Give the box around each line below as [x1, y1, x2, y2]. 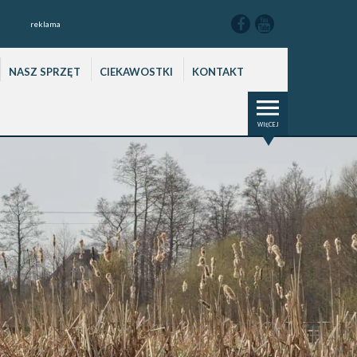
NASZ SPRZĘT [8, 65, 80, 78]
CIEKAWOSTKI [99, 65, 173, 78]
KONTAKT [191, 65, 244, 78]
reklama [30, 19, 61, 29]
